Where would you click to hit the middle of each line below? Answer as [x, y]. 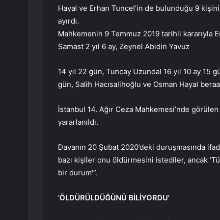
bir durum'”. [78, 173]
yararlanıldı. [78, 122]
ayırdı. [69, 21]
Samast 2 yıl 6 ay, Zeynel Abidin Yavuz [124, 47]
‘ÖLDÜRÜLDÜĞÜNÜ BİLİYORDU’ [114, 198]
